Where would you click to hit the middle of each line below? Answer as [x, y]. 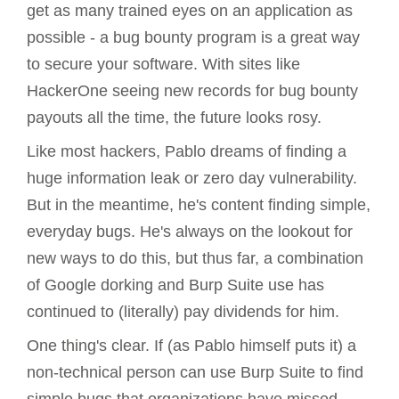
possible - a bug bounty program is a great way [193, 38]
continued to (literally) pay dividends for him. [183, 312]
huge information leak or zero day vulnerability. [192, 179]
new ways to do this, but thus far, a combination [195, 259]
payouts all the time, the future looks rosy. [174, 118]
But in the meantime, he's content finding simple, [199, 205]
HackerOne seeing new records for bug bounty [192, 91]
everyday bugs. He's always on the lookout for [190, 232]
